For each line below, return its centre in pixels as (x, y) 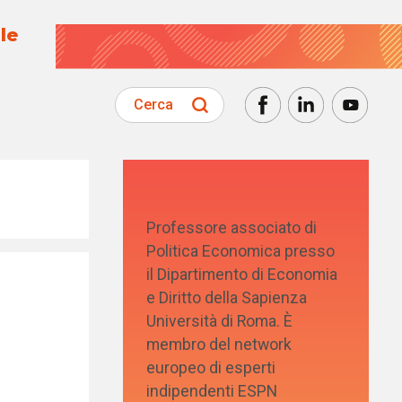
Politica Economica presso (241, 251)
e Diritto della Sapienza (227, 297)
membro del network (219, 344)
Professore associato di (232, 227)
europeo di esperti (211, 367)
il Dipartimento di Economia (242, 274)
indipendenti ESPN (212, 391)
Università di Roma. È (220, 321)
